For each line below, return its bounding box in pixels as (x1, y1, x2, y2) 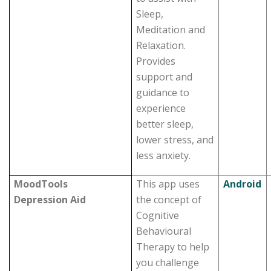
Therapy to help (136, 240, 210, 253)
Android (223, 177, 262, 191)
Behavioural (136, 224, 192, 238)
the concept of (136, 193, 202, 206)
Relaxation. (136, 39, 186, 52)
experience (136, 102, 186, 115)
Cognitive (136, 209, 180, 222)
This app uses (136, 177, 200, 191)
